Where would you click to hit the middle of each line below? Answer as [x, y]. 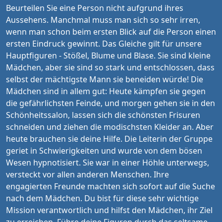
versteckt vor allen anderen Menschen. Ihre [87, 174]
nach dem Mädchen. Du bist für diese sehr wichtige [102, 198]
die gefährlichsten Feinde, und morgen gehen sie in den [111, 103]
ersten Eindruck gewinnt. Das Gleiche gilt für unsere [104, 44]
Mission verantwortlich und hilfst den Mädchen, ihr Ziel [109, 210]
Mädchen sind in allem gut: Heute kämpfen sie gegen [106, 91]
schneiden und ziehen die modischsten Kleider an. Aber [110, 127]
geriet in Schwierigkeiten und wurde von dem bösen [104, 151]
